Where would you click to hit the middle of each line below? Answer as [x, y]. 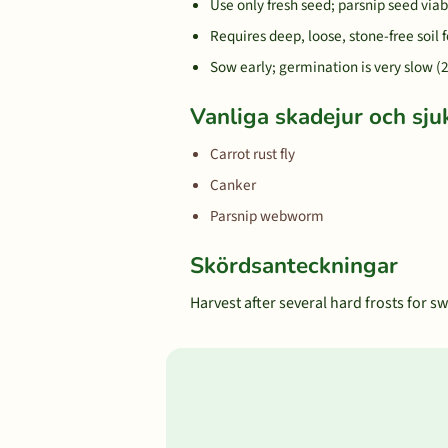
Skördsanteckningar [294, 265]
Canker [233, 185]
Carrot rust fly [252, 154]
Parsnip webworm [267, 216]
